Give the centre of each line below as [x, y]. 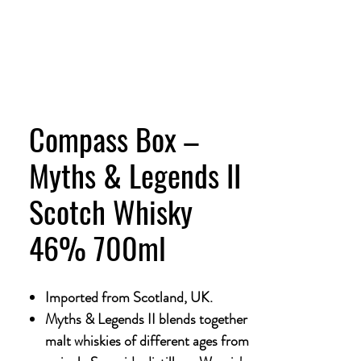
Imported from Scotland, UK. [129, 297]
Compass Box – [114, 139]
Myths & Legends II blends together [146, 319]
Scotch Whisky [111, 211]
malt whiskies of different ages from [147, 341]
